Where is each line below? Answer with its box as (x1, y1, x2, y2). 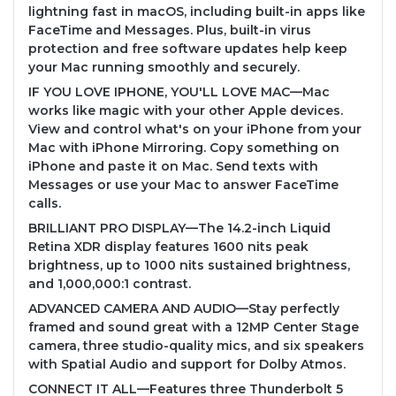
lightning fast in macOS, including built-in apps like (28, 4, 365, 20)
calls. (28, 195, 61, 212)
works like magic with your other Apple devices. (28, 103, 343, 119)
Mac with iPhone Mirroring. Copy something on (28, 140, 339, 156)
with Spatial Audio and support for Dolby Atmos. (28, 356, 346, 373)
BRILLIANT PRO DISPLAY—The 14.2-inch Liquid (28, 220, 331, 237)
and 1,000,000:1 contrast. (28, 276, 191, 293)
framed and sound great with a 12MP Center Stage (28, 319, 359, 336)
